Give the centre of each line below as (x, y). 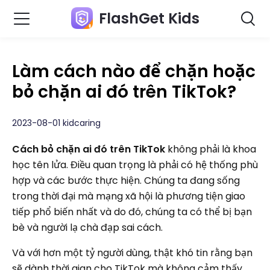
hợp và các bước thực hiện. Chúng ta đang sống (126, 181)
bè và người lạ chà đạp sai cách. (87, 228)
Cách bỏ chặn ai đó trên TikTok (89, 149)
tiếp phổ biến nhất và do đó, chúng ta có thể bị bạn (132, 212)
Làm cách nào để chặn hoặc (134, 71)
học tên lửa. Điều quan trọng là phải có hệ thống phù (135, 165)
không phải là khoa (211, 149)
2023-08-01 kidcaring (56, 123)
